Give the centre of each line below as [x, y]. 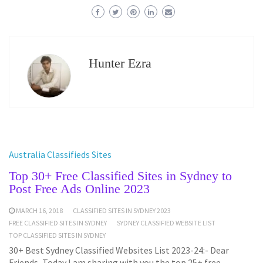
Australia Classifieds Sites [60, 154]
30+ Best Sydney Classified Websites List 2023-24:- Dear [119, 250]
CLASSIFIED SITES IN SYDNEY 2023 [122, 210]
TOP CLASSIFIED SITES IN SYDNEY [57, 235]
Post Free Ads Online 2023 [79, 188]
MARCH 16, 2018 [39, 210]
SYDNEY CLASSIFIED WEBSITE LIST [166, 222]
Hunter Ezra [120, 63]
